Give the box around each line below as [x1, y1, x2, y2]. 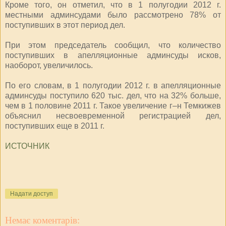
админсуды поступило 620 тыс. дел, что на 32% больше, [5, 91, 221, 100]
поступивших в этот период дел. [5, 20, 125, 29]
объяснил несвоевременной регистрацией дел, [5, 111, 221, 120]
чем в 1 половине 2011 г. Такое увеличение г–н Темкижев [5, 101, 221, 110]
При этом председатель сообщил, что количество [5, 40, 221, 49]
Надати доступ [10, 190, 53, 198]
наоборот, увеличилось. [5, 61, 93, 70]
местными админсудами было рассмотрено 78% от [5, 10, 221, 19]
